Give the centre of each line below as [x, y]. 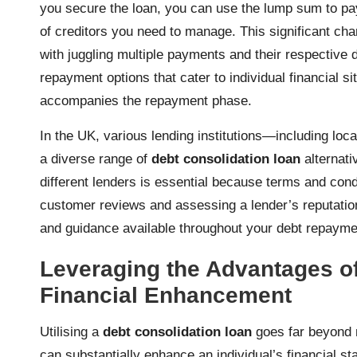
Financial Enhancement [166, 295]
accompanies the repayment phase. [146, 100]
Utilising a [71, 331]
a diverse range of [96, 159]
